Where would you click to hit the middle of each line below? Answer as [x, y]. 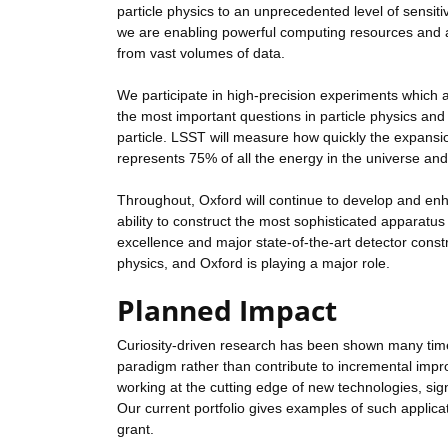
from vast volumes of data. [201, 53]
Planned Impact [227, 310]
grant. [135, 429]
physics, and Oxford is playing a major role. [253, 263]
